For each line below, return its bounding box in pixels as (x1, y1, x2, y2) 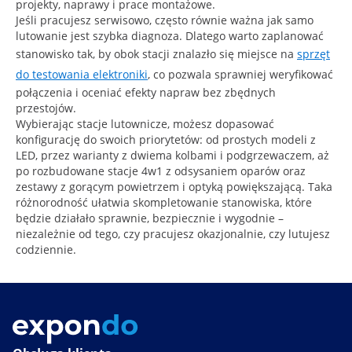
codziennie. (16, 241, 76, 257)
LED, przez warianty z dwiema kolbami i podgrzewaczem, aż (16, 147, 329, 163)
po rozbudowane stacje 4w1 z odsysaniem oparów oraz (16, 163, 306, 178)
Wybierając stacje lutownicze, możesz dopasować (16, 115, 274, 131)
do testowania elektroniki (16, 66, 148, 82)
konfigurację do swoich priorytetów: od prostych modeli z (16, 131, 316, 147)
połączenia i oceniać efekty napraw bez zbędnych (16, 84, 276, 100)
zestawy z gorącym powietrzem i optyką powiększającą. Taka (16, 178, 332, 194)
